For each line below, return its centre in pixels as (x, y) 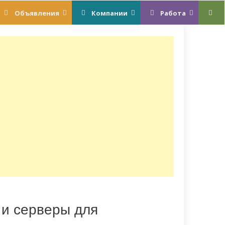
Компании (110, 13)
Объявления (37, 13)
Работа (173, 13)
